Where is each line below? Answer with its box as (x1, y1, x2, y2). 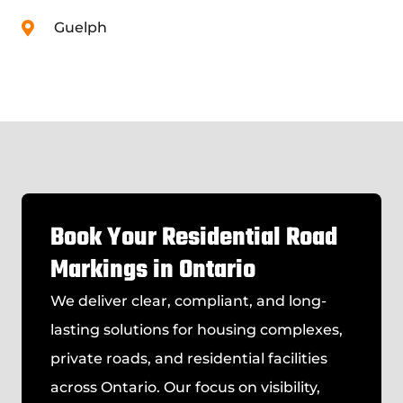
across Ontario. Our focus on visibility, (50, 379, 320, 397)
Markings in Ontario (50, 251, 255, 291)
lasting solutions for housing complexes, (50, 321, 343, 339)
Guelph (53, 19, 107, 37)
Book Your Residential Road (50, 219, 337, 258)
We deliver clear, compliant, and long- (50, 292, 327, 310)
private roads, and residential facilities (50, 350, 327, 368)
